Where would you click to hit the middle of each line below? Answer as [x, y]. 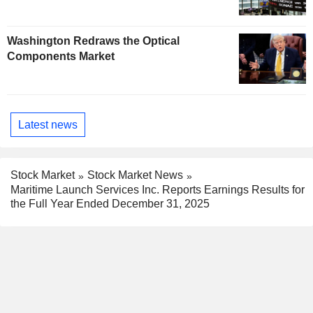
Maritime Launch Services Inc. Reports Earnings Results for [158, 190]
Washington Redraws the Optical [93, 41]
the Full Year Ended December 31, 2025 [110, 204]
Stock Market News [135, 175]
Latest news [48, 124]
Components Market [61, 57]
